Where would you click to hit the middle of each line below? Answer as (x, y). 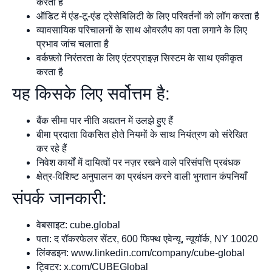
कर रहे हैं (52, 149)
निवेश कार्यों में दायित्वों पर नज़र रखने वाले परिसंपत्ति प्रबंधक (138, 163)
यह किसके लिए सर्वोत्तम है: (91, 94)
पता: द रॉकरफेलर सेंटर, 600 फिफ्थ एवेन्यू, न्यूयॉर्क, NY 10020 (147, 239)
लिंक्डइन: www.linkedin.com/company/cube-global (141, 253)
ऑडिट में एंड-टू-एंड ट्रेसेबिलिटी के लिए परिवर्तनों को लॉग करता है (148, 16)
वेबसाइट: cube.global (78, 225)
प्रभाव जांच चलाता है (73, 44)
